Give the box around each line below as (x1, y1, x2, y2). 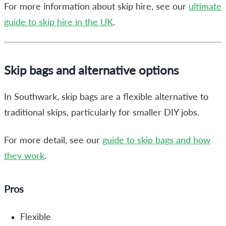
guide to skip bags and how (102, 134, 210, 145)
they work (4, 150, 44, 161)
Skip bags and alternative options (4, 62, 179, 77)
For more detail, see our (4, 134, 102, 145)
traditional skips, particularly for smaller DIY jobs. (4, 106, 199, 118)
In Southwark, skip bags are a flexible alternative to (4, 91, 208, 102)
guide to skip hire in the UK (4, 16, 113, 27)
